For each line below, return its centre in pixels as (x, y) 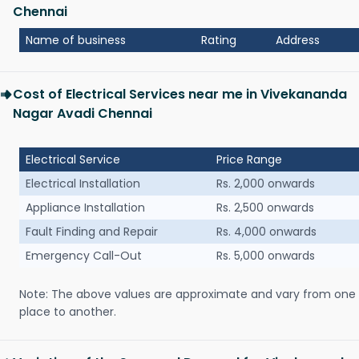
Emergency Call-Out (84, 256)
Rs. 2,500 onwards (265, 208)
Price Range (249, 160)
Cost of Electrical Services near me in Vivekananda (180, 95)
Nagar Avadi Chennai (83, 114)
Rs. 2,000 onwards (266, 184)
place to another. (68, 312)
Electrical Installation (83, 184)
